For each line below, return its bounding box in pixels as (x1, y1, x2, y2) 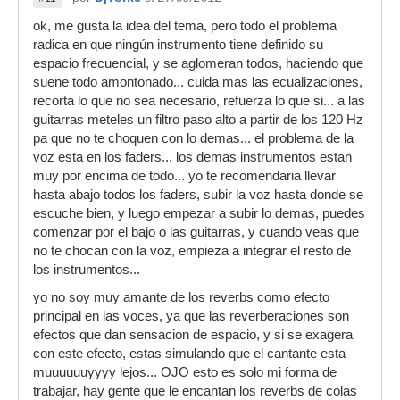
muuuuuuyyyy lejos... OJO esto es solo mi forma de (33, 365, 337, 379)
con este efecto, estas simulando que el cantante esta (33, 346, 346, 361)
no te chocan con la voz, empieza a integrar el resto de (33, 244, 351, 258)
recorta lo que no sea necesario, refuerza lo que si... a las (33, 94, 365, 108)
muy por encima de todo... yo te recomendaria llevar (33, 169, 336, 183)
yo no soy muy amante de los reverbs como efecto (33, 290, 329, 304)
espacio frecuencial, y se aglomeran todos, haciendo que (33, 56, 363, 71)
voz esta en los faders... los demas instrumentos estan (33, 150, 352, 164)
